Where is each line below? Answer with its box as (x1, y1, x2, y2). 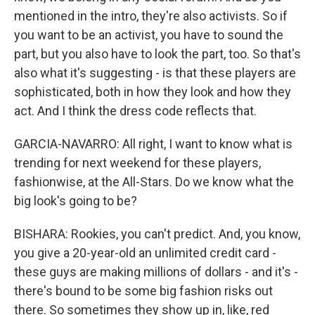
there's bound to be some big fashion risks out (14, 283, 273, 298)
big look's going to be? (14, 193, 137, 208)
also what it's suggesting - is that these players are (14, 65, 296, 80)
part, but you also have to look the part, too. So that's (14, 46, 301, 61)
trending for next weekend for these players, (14, 155, 261, 170)
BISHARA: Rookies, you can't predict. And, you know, (14, 226, 300, 241)
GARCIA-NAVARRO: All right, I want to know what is (14, 136, 292, 151)
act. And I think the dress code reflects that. (14, 103, 257, 118)
